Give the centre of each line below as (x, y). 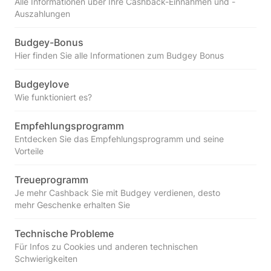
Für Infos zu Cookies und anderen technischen (106, 247)
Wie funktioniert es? (53, 97)
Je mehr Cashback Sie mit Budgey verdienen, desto (117, 193)
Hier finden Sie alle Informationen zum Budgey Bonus (119, 55)
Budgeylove (42, 84)
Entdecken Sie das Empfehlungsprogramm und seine (119, 139)
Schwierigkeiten (46, 259)
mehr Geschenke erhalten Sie (72, 205)
